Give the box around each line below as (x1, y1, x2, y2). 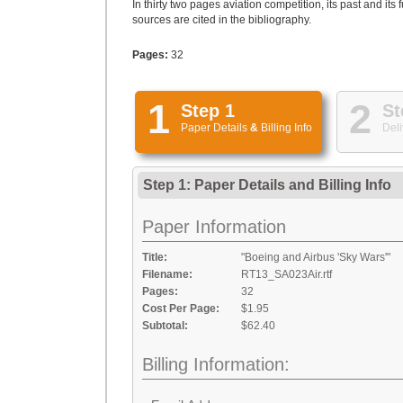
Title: (142, 251, 167, 264)
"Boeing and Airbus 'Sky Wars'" (241, 251, 390, 264)
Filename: (142, 268, 193, 281)
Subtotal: (142, 319, 188, 332)
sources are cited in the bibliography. (132, 13, 311, 26)
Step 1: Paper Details (143, 177, 289, 193)
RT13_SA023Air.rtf (241, 268, 332, 281)
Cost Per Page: (142, 302, 219, 315)
